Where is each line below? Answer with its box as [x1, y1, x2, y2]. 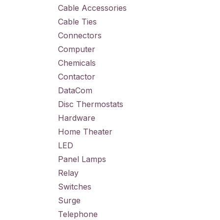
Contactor [58, 72, 95, 82]
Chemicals [58, 58, 96, 68]
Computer [58, 44, 95, 54]
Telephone [58, 209, 98, 219]
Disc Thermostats [58, 99, 123, 109]
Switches [58, 182, 91, 192]
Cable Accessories [58, 3, 127, 13]
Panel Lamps [58, 154, 106, 164]
